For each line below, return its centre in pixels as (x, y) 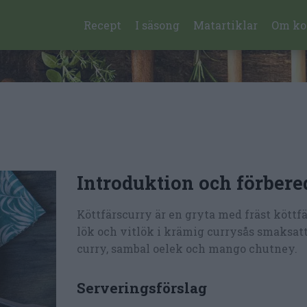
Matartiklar (226, 25)
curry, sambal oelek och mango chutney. (187, 248)
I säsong (158, 25)
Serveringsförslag (142, 287)
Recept (103, 25)
